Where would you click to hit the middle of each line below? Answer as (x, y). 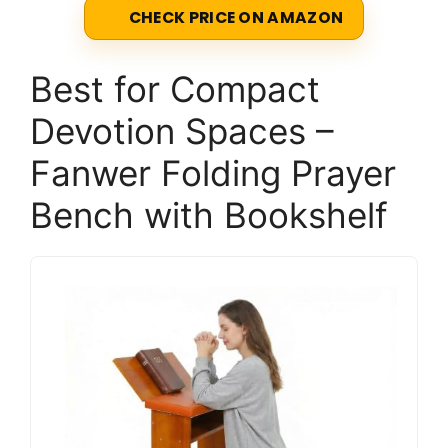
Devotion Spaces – (182, 131)
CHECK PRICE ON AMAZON (236, 18)
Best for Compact (175, 89)
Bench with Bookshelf (209, 215)
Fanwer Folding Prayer (213, 173)
